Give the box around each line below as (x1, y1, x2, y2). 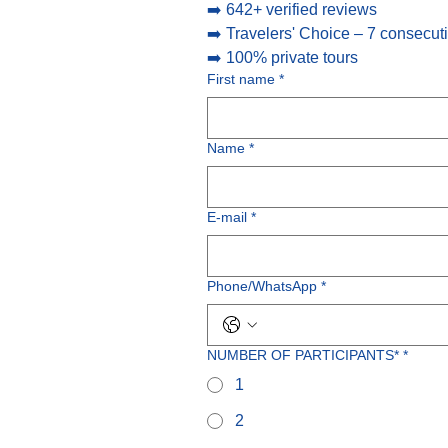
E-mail (207, 209, 247, 225)
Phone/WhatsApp (207, 278, 317, 294)
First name (207, 71, 275, 87)
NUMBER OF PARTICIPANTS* (207, 347, 399, 363)
